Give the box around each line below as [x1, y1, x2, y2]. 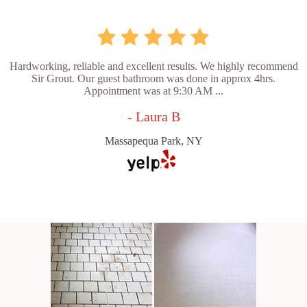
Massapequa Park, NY [104, 135, 203, 147]
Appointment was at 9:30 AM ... [84, 85, 223, 97]
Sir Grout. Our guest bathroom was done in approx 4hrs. [32, 73, 275, 85]
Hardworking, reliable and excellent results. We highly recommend [9, 60, 298, 73]
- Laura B [127, 109, 180, 125]
